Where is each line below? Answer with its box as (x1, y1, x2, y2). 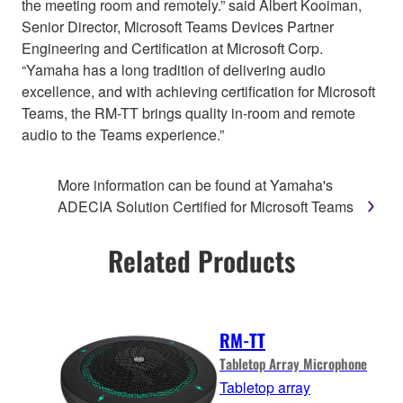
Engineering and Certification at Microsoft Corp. (22, 37, 323, 58)
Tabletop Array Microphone (219, 354, 367, 374)
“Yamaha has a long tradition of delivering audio (22, 58, 326, 80)
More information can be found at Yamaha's (58, 174, 333, 195)
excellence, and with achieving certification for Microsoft (22, 80, 375, 102)
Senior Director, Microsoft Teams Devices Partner (22, 15, 334, 37)
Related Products (108, 239, 295, 281)
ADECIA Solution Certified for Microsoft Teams (58, 195, 357, 217)
